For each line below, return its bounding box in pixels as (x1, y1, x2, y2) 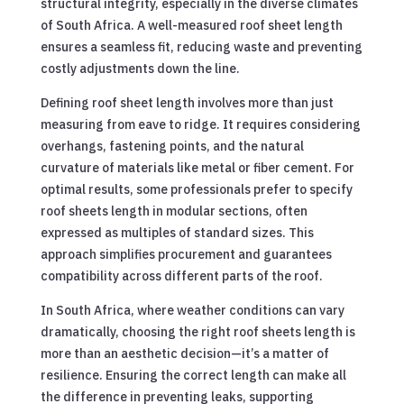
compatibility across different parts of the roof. (40, 267, 323, 284)
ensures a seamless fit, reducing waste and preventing (40, 38, 363, 55)
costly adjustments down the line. (40, 60, 240, 77)
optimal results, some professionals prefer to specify (40, 180, 353, 197)
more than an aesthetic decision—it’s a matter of (40, 344, 329, 362)
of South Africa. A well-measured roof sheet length (40, 16, 343, 33)
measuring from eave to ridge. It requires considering (40, 115, 361, 133)
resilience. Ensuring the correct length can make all (40, 366, 346, 383)
